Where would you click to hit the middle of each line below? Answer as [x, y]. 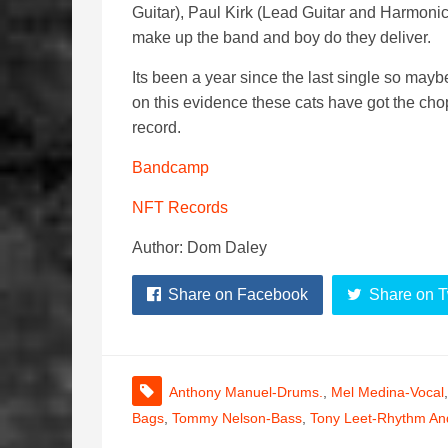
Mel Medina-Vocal [387, 392]
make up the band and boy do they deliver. [281, 37]
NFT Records [180, 207]
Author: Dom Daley [199, 247]
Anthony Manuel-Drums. [246, 392]
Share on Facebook [238, 294]
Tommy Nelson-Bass [237, 418]
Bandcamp [170, 167]
